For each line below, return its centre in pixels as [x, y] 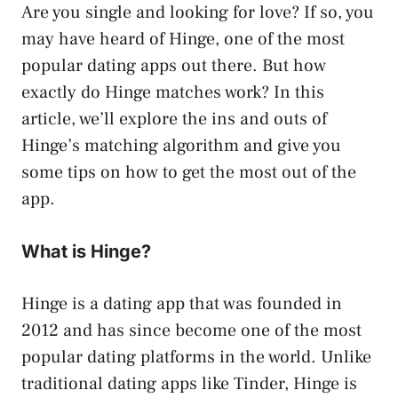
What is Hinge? [86, 251]
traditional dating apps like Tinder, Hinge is [189, 383]
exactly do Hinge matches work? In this [173, 92]
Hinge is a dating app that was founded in [182, 303]
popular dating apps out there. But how [174, 65]
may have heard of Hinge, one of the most [183, 39]
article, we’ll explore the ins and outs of [174, 119]
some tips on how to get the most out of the [189, 172]
